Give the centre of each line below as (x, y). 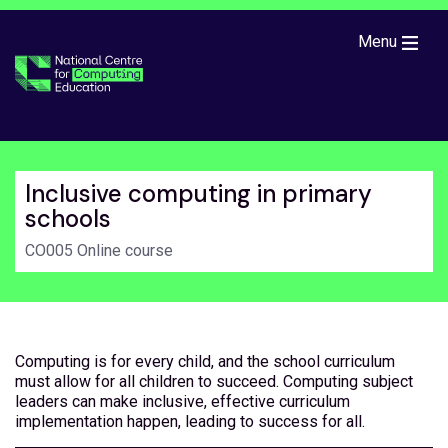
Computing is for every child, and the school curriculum (205, 361)
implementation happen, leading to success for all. (190, 421)
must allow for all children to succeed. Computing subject (214, 381)
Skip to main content (80, 28)
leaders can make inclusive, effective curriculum (182, 401)
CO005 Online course (99, 250)
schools (68, 218)
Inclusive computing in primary (198, 193)
